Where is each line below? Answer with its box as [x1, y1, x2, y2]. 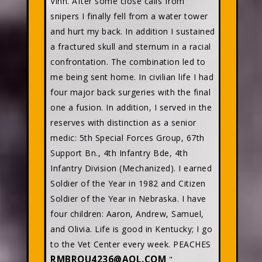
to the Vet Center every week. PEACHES [50, 239, 211, 250]
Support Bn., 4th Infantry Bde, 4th [50, 147, 188, 158]
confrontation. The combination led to [50, 56, 206, 67]
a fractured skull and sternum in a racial [50, 41, 211, 52]
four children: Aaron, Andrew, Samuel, [50, 208, 204, 219]
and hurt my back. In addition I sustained [50, 26, 215, 37]
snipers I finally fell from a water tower [50, 11, 208, 22]
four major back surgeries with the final [50, 87, 211, 98]
